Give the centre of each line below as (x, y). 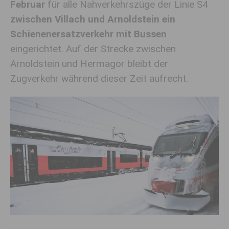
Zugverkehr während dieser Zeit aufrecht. (99, 78)
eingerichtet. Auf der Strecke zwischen (93, 49)
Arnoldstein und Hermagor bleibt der (89, 64)
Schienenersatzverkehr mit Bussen (88, 34)
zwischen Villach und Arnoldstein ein (93, 19)
